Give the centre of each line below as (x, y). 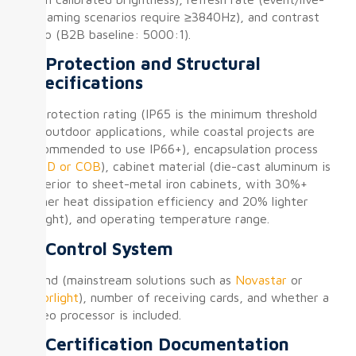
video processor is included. (103, 314)
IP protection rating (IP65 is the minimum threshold (170, 114)
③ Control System (99, 248)
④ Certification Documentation (157, 344)
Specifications (83, 83)
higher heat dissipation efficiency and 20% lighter (166, 201)
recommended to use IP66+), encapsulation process (171, 149)
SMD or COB (65, 166)
